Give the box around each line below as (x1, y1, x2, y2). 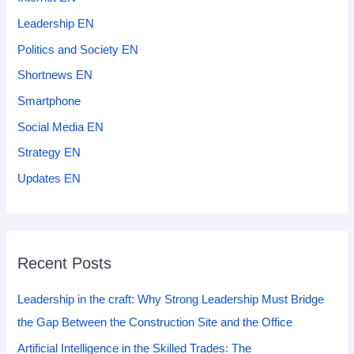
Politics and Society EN (17, 43, 139, 56)
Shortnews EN (17, 69, 93, 82)
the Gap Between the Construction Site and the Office (17, 316, 293, 330)
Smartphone (17, 94, 81, 107)
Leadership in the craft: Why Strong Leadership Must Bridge (17, 293, 325, 307)
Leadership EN (17, 17, 95, 30)
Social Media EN (17, 120, 104, 134)
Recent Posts (17, 254, 112, 273)
